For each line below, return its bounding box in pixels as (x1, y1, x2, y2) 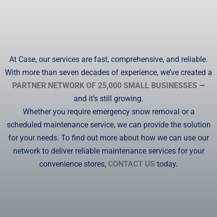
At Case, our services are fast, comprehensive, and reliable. (9, 55, 208, 64)
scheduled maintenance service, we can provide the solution (6, 120, 211, 130)
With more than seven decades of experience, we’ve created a (5, 68, 212, 77)
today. (155, 159, 178, 169)
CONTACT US (108, 159, 155, 169)
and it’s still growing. (74, 94, 143, 104)
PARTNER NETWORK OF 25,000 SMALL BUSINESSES (12, 81, 197, 91)
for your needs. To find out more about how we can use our (8, 133, 209, 143)
